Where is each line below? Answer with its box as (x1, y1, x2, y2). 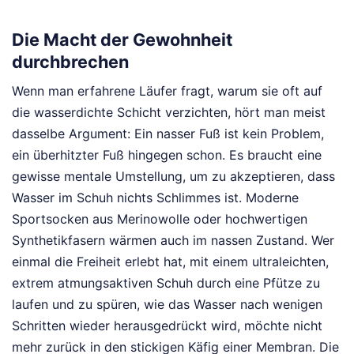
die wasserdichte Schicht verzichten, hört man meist (12, 104, 326, 121)
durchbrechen (12, 51, 129, 72)
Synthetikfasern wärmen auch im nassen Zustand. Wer (12, 232, 334, 249)
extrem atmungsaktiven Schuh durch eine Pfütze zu (12, 275, 320, 292)
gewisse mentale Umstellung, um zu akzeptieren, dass (12, 168, 335, 185)
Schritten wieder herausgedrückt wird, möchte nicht (12, 318, 322, 334)
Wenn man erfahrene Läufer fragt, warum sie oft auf (12, 83, 322, 100)
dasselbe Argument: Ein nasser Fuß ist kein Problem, (12, 126, 324, 142)
